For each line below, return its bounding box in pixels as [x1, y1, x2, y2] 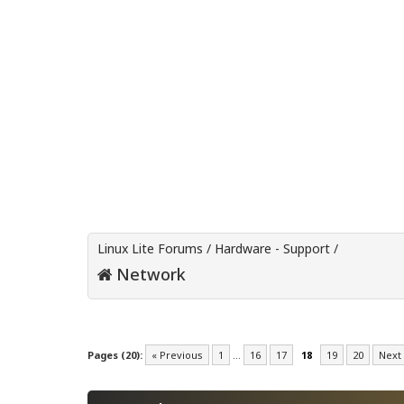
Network [112, 263, 186, 286]
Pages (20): [87, 348, 142, 363]
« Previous [151, 348, 203, 363]
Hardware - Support [215, 240, 330, 258]
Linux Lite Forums [97, 240, 203, 258]
